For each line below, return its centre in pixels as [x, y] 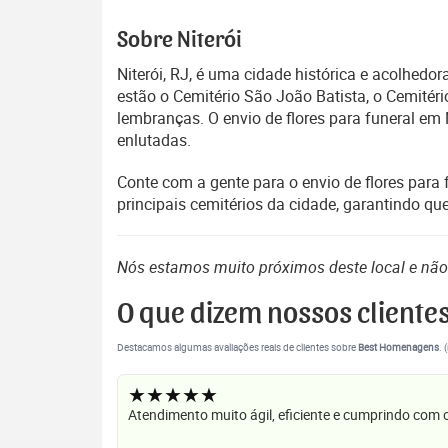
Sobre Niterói [179, 40]
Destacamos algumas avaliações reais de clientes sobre [237, 347]
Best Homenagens [398, 347]
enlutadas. [154, 140]
